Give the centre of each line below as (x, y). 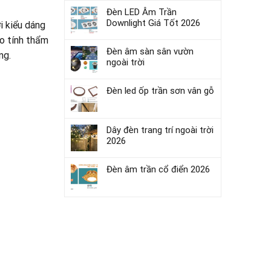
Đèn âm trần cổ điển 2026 (158, 169)
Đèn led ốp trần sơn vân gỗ (160, 91)
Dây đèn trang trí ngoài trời (160, 130)
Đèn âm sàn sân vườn (150, 51)
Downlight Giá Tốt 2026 (153, 23)
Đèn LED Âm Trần (142, 12)
